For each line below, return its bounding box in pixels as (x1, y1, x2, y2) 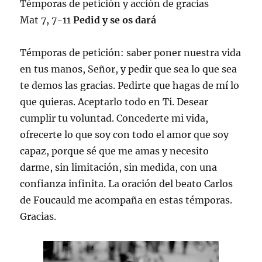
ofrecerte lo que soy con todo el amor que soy (20, 128, 229, 140)
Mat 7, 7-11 (20, 13, 74, 26)
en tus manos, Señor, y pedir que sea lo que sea (20, 63, 237, 75)
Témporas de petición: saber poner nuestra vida (20, 46, 242, 58)
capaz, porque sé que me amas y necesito (20, 144, 209, 157)
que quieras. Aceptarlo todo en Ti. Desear (20, 95, 209, 108)
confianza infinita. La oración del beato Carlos (20, 177, 233, 189)
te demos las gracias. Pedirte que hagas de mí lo (20, 79, 240, 91)
